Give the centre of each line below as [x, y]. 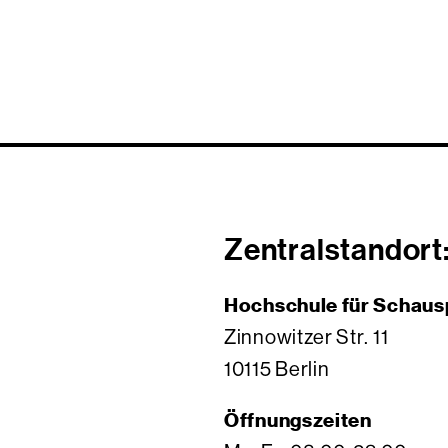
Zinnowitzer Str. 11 [306, 337]
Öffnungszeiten [298, 420]
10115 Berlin [277, 369]
